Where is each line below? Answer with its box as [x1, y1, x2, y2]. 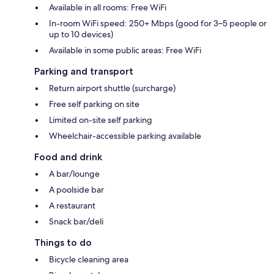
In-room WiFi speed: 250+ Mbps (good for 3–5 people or [49, 17, 267, 29]
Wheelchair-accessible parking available [49, 130, 201, 141]
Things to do [34, 236, 92, 248]
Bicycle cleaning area [49, 253, 128, 265]
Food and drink [34, 150, 102, 163]
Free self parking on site [49, 98, 139, 109]
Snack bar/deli [49, 215, 103, 227]
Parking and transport [34, 65, 133, 77]
